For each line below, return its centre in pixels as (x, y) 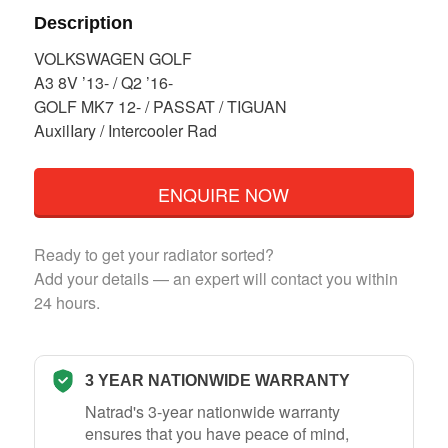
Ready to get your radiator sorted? (153, 254)
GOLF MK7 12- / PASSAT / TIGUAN (160, 106)
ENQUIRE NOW (224, 193)
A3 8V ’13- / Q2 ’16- (103, 82)
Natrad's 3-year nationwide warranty (212, 411)
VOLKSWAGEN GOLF (112, 58)
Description (83, 22)
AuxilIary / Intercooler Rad (125, 130)
